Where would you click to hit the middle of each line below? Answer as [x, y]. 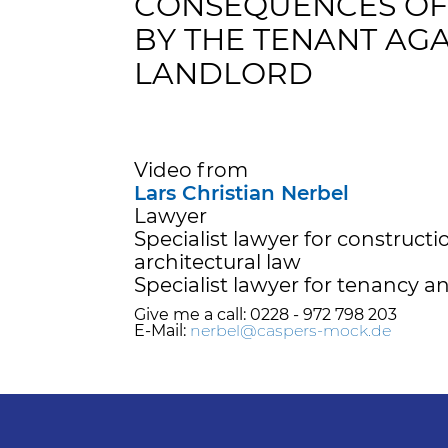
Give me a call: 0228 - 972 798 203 [266, 314]
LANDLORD [224, 74]
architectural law [218, 261]
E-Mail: [162, 330]
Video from [191, 169]
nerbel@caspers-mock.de [291, 330]
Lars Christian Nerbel [242, 192]
